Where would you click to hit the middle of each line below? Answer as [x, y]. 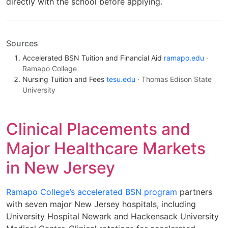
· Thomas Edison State [175, 79]
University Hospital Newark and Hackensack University [112, 217]
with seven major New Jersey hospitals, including [101, 204]
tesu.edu [121, 79]
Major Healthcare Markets [106, 149]
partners [195, 192]
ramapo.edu [184, 58]
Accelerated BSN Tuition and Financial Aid [93, 58]
